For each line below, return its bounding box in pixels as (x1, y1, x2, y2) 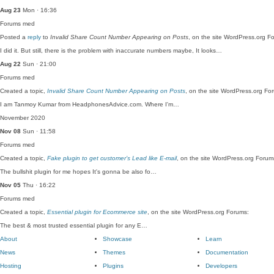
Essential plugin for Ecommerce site (47, 209, 147, 215)
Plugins (103, 262, 124, 269)
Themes (103, 249, 125, 256)
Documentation (206, 249, 248, 256)
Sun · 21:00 (21, 61, 56, 67)
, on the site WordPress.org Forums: (147, 209, 249, 215)
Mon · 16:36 (21, 7, 57, 13)
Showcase (103, 235, 132, 242)
